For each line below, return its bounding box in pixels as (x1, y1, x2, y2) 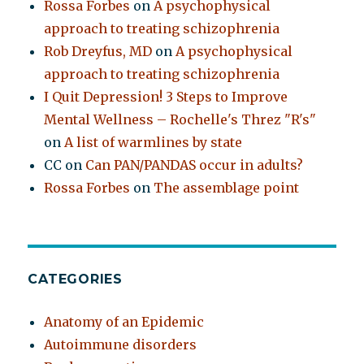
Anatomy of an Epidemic (44, 314, 205, 331)
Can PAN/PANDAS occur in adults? (85, 157, 304, 174)
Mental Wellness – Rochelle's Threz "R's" (44, 111, 317, 128)
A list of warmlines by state (64, 134, 243, 151)
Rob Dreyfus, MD (44, 43, 153, 60)
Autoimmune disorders (44, 336, 197, 353)
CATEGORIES (28, 271, 123, 288)
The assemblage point (154, 180, 300, 197)
